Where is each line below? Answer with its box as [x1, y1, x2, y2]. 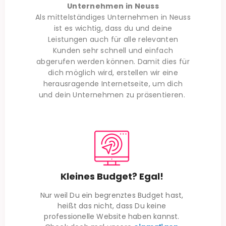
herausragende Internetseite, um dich [43, 79, 183, 89]
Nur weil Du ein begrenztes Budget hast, [40, 190, 184, 201]
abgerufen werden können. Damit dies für [36, 56, 190, 67]
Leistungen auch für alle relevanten [47, 34, 179, 45]
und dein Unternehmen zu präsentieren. [38, 90, 188, 100]
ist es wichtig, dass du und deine [53, 23, 173, 34]
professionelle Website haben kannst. [44, 211, 180, 222]
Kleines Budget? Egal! [60, 170, 163, 183]
